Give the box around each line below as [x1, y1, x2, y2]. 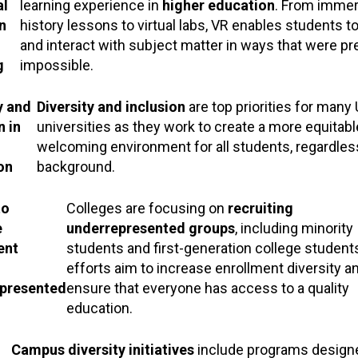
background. [36, 157, 115, 175]
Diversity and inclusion [36, 97, 185, 115]
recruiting [227, 199, 293, 217]
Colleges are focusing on [66, 199, 228, 217]
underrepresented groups [66, 219, 235, 237]
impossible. [19, 56, 93, 74]
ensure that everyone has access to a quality [66, 279, 349, 296]
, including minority [234, 219, 353, 237]
